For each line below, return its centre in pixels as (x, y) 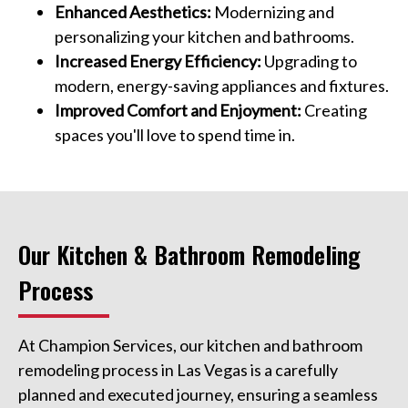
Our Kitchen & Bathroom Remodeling (189, 255)
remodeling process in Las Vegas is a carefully (178, 370)
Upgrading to (309, 61)
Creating (334, 111)
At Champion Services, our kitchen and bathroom (190, 346)
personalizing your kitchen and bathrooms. (204, 37)
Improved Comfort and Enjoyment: (178, 111)
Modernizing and (273, 12)
